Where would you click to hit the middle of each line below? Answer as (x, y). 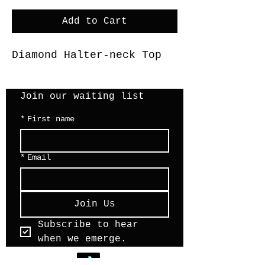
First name (51, 119)
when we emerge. (82, 239)
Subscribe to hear (88, 225)
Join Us (95, 204)
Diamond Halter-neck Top (87, 55)
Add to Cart (95, 21)
